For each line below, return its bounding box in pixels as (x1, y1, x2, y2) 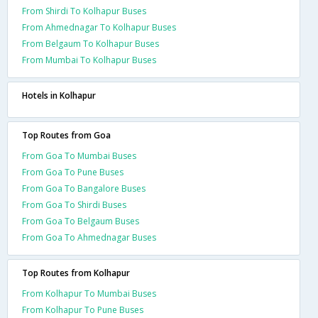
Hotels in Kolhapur (22, 89, 96, 102)
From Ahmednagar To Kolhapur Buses (22, 21, 176, 33)
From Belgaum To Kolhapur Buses (22, 38, 159, 50)
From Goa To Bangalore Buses (22, 182, 146, 194)
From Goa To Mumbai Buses (22, 150, 136, 162)
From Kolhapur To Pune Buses (22, 304, 143, 316)
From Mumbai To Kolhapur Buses (22, 54, 156, 66)
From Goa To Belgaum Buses (22, 215, 139, 227)
